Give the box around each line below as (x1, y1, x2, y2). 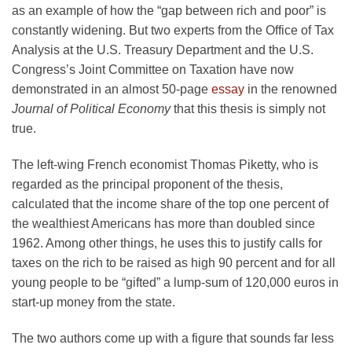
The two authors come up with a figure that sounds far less (12, 331, 334, 345)
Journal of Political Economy (12, 102, 170, 116)
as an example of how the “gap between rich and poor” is (12, 4, 326, 18)
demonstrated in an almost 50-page (12, 82, 211, 97)
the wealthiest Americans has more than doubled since (12, 217, 315, 231)
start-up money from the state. (12, 295, 175, 310)
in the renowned (244, 82, 337, 97)
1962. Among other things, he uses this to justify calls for (12, 236, 322, 251)
